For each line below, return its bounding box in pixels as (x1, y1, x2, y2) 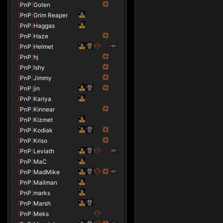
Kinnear (33, 106, 55, 113)
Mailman (33, 179, 57, 186)
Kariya (33, 95, 51, 103)
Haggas (33, 22, 55, 29)
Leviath (33, 147, 54, 155)
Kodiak (33, 126, 53, 134)
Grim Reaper (33, 11, 68, 19)
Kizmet (33, 116, 53, 123)
